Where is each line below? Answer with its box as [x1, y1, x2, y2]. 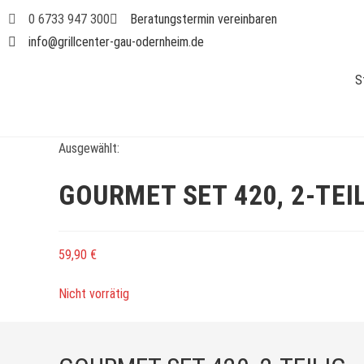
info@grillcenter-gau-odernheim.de [28, 34, 204, 50]
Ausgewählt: [58, 141, 119, 156]
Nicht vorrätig [58, 286, 129, 301]
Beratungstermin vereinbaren [130, 11, 277, 27]
